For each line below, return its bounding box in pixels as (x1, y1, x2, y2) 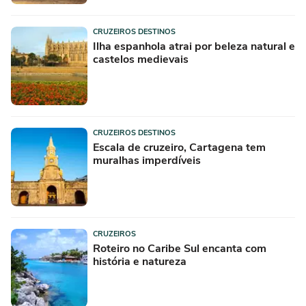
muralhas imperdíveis (93, 152, 201, 168)
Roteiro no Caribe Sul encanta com (93, 240, 266, 256)
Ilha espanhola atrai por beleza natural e (93, 38, 295, 54)
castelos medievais (93, 51, 189, 67)
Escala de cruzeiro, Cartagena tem (93, 139, 266, 155)
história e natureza (93, 253, 186, 269)
